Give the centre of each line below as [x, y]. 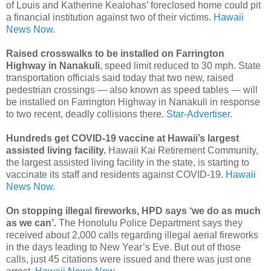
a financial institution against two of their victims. [110, 18]
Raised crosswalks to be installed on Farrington [115, 54]
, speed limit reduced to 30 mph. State [180, 66]
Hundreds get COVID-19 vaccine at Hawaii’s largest [122, 139]
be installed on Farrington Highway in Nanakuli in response [133, 102]
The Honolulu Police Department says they [151, 223]
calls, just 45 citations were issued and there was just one [129, 260]
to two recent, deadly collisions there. [86, 114]
